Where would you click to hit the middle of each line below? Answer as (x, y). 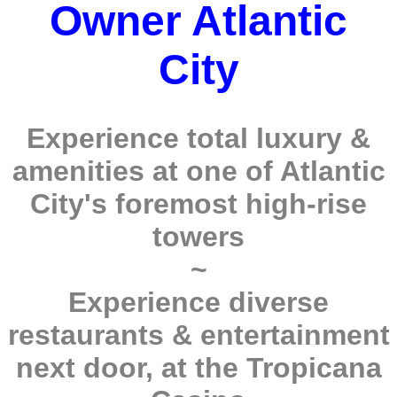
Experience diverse (198, 303)
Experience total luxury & (198, 139)
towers (198, 237)
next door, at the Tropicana (198, 368)
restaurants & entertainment (198, 335)
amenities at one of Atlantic (198, 171)
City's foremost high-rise (198, 204)
